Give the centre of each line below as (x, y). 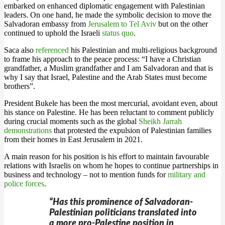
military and (186, 175)
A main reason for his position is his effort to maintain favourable (106, 156)
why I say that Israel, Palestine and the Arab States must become (105, 77)
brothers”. (20, 86)
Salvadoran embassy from (46, 24)
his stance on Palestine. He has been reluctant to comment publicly (109, 112)
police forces (24, 184)
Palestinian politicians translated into (123, 213)
